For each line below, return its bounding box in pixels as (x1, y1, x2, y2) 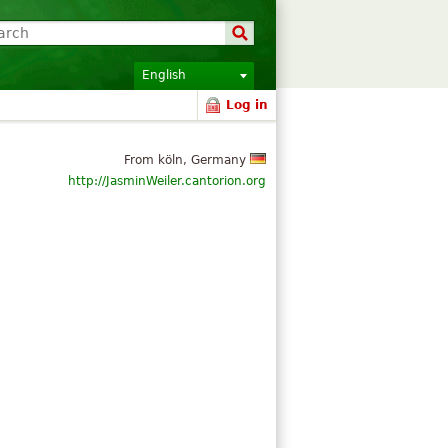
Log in (226, 98, 268, 112)
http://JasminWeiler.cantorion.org (68, 174, 266, 188)
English (142, 68, 186, 82)
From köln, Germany (124, 153, 250, 167)
